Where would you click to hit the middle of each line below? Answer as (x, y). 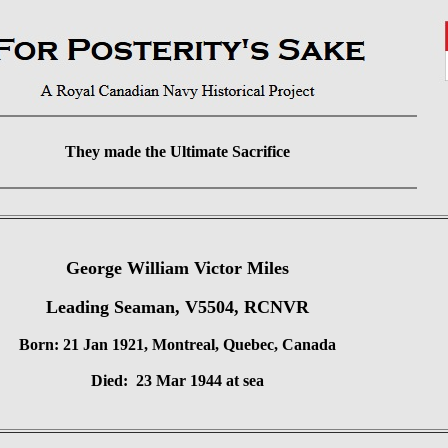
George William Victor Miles (177, 268)
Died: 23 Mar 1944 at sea (177, 380)
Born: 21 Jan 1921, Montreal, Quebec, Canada (177, 344)
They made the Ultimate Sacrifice (177, 151)
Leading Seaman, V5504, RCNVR (177, 307)
